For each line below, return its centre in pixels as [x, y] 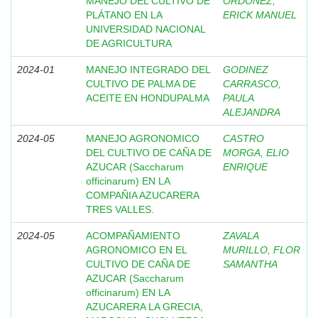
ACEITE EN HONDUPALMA [148, 98]
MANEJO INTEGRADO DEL [148, 70]
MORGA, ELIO [256, 153]
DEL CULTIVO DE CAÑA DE [149, 153]
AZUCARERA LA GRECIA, [144, 307]
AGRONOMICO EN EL [136, 250]
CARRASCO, [252, 84]
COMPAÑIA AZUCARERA [142, 195]
